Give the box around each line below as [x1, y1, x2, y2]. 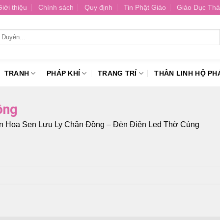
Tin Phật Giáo [123, 3, 166, 11]
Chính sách [38, 3, 74, 11]
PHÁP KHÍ [46, 69, 81, 77]
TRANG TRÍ [98, 69, 137, 77]
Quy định [84, 3, 113, 11]
